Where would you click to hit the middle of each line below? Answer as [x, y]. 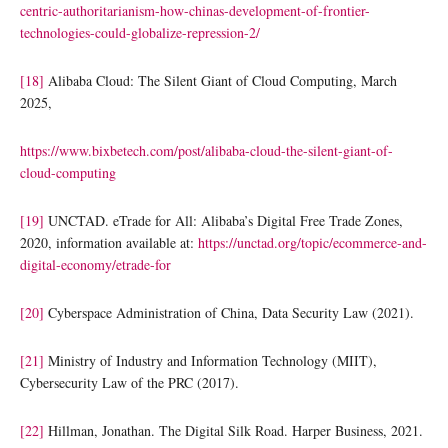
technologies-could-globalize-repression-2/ [140, 32]
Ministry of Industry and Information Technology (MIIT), [210, 360]
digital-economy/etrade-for [95, 264]
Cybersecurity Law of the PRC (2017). [129, 382]
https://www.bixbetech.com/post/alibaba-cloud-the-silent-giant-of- [206, 150]
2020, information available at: [109, 242]
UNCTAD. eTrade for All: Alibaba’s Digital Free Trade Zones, [223, 220]
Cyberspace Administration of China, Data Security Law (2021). [229, 312]
